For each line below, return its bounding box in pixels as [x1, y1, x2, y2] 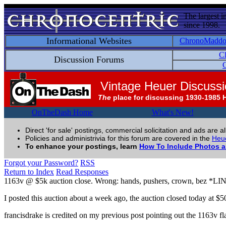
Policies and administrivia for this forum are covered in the [25, 134, 212, 142]
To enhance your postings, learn [25, 142, 139, 150]
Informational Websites [46, 36, 132, 46]
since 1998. [184, 21, 220, 29]
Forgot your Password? [4, 158, 78, 167]
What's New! [151, 108, 194, 117]
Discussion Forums [54, 54, 124, 65]
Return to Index [4, 167, 54, 176]
